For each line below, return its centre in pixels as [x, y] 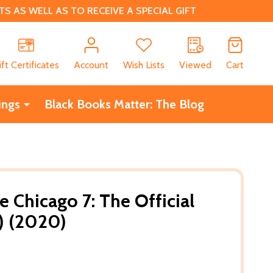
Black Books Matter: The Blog [124, 104]
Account [91, 65]
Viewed [195, 65]
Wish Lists [144, 65]
